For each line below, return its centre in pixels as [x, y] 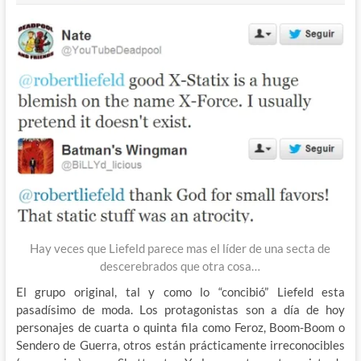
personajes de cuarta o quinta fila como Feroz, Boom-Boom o [180, 327]
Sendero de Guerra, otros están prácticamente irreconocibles [180, 344]
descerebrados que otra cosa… [180, 266]
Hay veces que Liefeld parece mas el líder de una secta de [180, 248]
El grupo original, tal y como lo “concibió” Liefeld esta [180, 291]
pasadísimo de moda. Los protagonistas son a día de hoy [180, 309]
